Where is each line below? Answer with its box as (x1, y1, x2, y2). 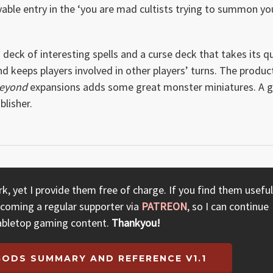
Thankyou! (111, 216, 160, 230)
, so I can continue (187, 199, 269, 214)
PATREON (141, 199, 188, 214)
